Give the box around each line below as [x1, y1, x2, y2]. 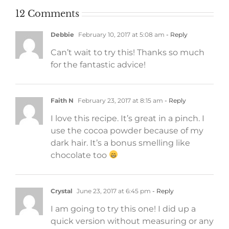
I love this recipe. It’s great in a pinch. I [51, 113, 204, 123]
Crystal [51, 187, 73, 195]
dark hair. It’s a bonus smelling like [51, 138, 190, 148]
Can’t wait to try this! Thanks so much [51, 47, 204, 57]
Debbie [51, 30, 74, 38]
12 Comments [15, 8, 79, 19]
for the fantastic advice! [51, 59, 146, 70]
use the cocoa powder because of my [51, 125, 203, 135]
